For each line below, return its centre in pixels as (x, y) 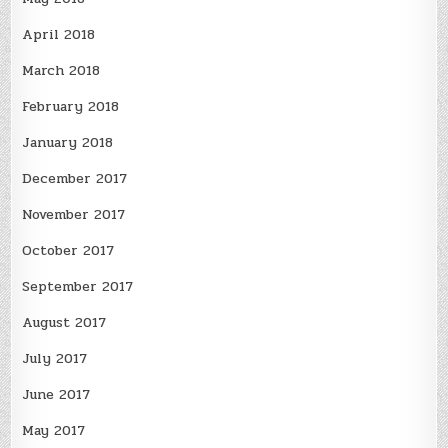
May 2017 (54, 430)
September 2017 (78, 286)
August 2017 (64, 322)
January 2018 (68, 142)
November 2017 (74, 214)
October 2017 (68, 250)
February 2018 (71, 106)
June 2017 (56, 394)
